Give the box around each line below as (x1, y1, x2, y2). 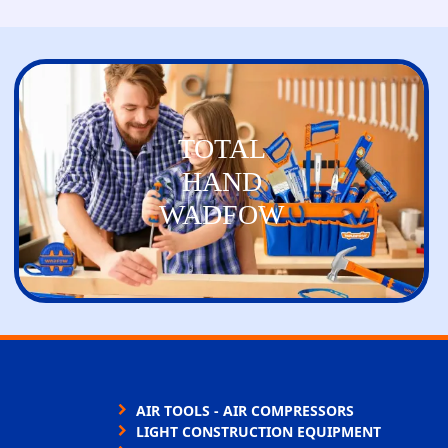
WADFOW (159, 198, 285, 230)
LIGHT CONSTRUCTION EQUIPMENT (135, 421, 381, 441)
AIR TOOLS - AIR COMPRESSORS (135, 400, 354, 420)
